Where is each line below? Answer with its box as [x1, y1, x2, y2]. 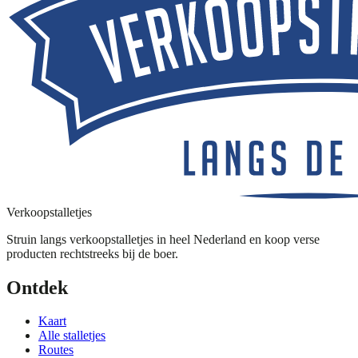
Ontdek [6, 276, 68, 298]
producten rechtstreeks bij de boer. [6, 246, 178, 261]
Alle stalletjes [38, 328, 105, 343]
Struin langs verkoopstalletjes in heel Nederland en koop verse [6, 232, 320, 246]
